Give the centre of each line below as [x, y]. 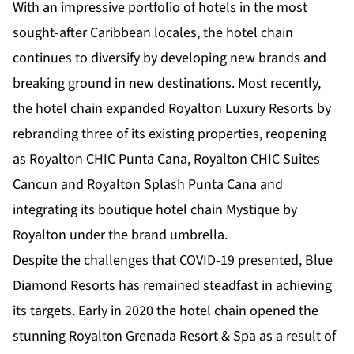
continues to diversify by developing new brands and [169, 58]
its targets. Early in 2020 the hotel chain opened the [166, 311]
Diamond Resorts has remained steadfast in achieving [172, 286]
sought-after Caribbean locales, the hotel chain [153, 33]
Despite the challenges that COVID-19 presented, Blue [173, 261]
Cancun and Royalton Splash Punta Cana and [148, 185]
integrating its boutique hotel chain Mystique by [155, 210]
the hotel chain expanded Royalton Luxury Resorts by [172, 109]
